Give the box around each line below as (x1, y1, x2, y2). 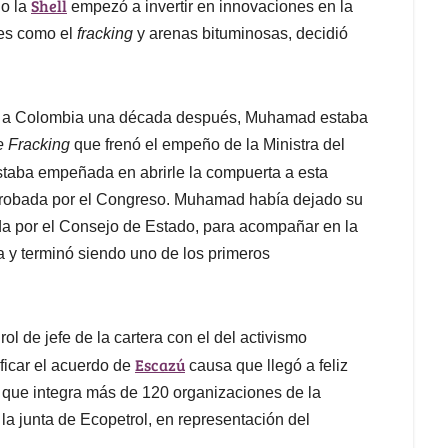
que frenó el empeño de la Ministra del (70, 136, 345, 154)
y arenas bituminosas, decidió (133, 25, 348, 43)
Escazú (135, 354, 185, 376)
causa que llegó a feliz (185, 357, 348, 375)
